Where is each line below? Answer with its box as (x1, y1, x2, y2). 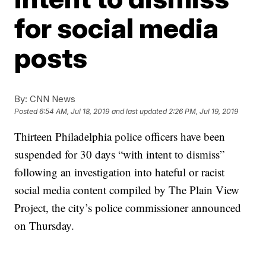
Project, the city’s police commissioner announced (14, 200, 242, 215)
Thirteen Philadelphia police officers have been (14, 129, 226, 144)
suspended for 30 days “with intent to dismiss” (14, 147, 225, 161)
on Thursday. (14, 218, 75, 233)
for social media (14, 11, 219, 45)
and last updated (112, 107, 167, 116)
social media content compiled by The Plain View (14, 182, 240, 197)
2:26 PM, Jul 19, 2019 (169, 107, 239, 116)
